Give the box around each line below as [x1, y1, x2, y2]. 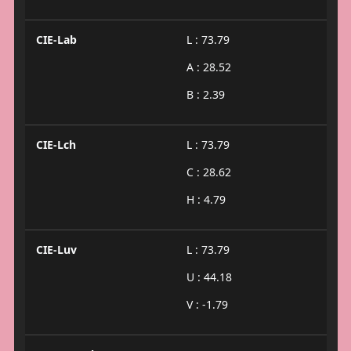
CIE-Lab [35, 31, 77, 47]
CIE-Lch [35, 136, 76, 152]
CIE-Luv [35, 241, 77, 257]
